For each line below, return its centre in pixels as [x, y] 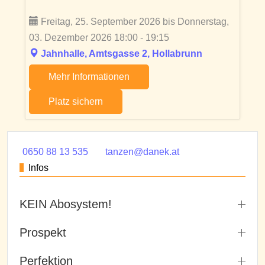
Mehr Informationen [89, 77]
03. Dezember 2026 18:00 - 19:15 [99, 38]
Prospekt [43, 233]
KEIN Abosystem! [66, 204]
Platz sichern [76, 101]
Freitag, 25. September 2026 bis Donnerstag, [134, 22]
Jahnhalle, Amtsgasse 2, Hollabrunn [122, 54]
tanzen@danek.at [142, 152]
